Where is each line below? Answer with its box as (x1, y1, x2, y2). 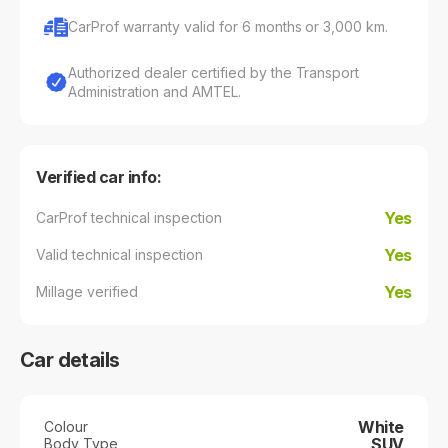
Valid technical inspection (36, 246, 203, 264)
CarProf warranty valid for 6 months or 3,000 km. (68, 18, 389, 36)
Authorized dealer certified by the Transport (68, 63, 360, 81)
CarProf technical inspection (36, 209, 222, 227)
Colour (44, 418, 88, 436)
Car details (20, 347, 120, 372)
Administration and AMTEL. (68, 82, 241, 100)
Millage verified (36, 283, 138, 301)
